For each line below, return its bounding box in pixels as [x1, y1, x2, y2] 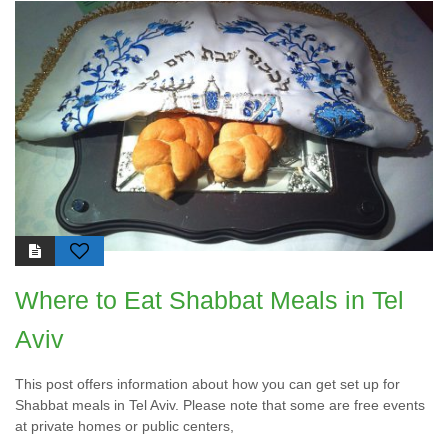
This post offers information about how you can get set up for [15, 376, 400, 393]
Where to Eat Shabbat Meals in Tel [15, 286, 404, 315]
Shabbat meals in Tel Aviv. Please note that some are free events [15, 397, 425, 414]
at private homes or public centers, [15, 418, 234, 435]
